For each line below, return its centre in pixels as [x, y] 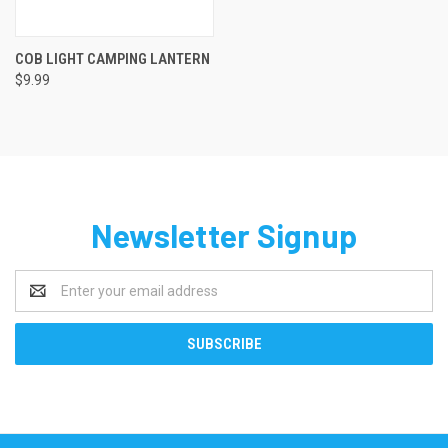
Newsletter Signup [224, 234]
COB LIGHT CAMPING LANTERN [112, 58]
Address [41, 300]
